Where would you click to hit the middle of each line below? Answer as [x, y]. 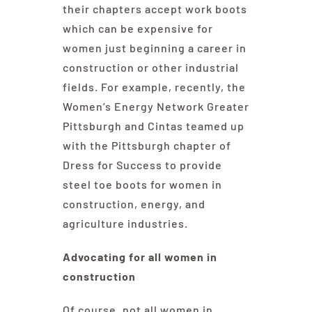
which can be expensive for [138, 29]
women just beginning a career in [154, 48]
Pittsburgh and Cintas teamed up [153, 126]
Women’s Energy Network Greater [156, 107]
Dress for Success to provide [142, 165]
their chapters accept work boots [155, 9]
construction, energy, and [134, 204]
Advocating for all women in [140, 257]
